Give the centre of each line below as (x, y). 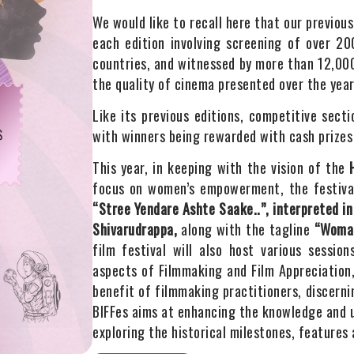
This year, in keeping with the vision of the (221, 168)
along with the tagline (246, 230)
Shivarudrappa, (135, 230)
